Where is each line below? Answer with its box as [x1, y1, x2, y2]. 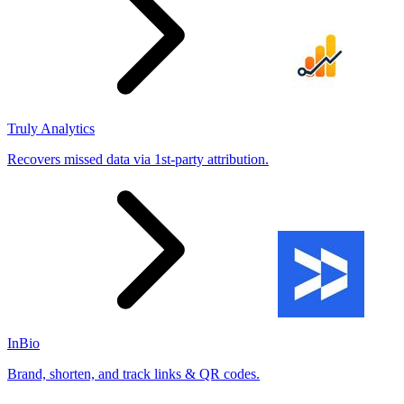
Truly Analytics [7, 120, 95, 136]
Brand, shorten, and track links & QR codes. [7, 365, 260, 381]
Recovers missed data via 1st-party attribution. [7, 151, 269, 167]
